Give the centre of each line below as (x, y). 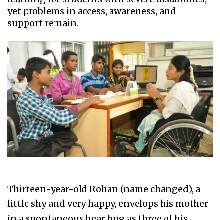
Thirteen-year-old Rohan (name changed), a (104, 189)
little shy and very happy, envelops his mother (108, 203)
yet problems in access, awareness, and (92, 11)
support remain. (43, 23)
